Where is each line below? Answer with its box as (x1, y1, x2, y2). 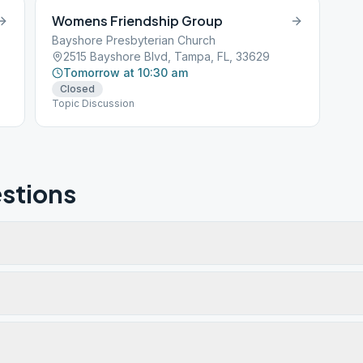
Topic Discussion (52, 97, 135, 109)
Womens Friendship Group (52, 12, 224, 29)
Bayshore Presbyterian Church (52, 33, 216, 47)
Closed (60, 83, 96, 95)
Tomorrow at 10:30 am (63, 66, 189, 79)
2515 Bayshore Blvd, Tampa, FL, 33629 (63, 49, 271, 63)
